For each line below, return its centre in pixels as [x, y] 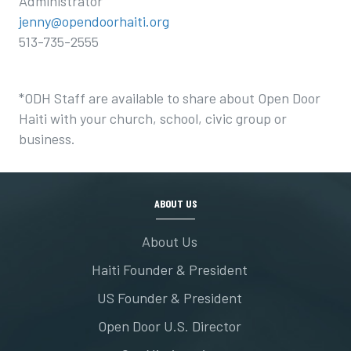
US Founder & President [170, 298]
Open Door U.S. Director [170, 326]
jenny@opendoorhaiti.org [94, 21]
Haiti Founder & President [170, 270]
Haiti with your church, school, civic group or [153, 118]
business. [47, 139]
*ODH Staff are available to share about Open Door [170, 98]
